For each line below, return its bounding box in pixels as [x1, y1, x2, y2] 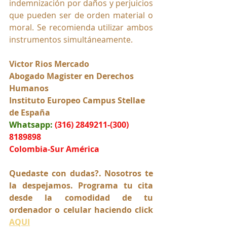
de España [9, 106, 50, 118]
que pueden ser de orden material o [9, 9, 153, 21]
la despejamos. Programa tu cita [9, 179, 153, 191]
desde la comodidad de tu [9, 192, 153, 203]
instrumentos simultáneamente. [9, 33, 133, 45]
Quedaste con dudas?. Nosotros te [9, 167, 153, 179]
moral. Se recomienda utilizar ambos [9, 21, 153, 33]
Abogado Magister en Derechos [9, 70, 136, 82]
